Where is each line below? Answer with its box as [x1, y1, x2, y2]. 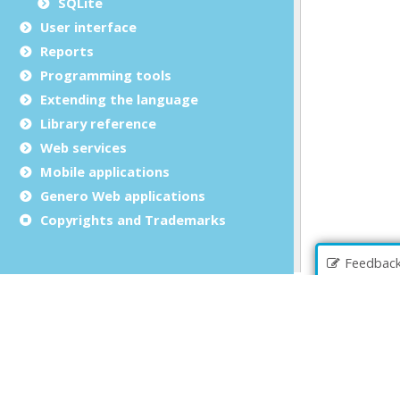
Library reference [40, 113, 156, 132]
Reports [40, 41, 94, 60]
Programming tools [40, 65, 171, 84]
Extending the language [40, 89, 198, 108]
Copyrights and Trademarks [40, 210, 226, 229]
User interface [40, 17, 137, 36]
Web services [40, 137, 127, 156]
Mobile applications [40, 162, 170, 180]
